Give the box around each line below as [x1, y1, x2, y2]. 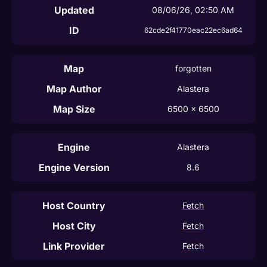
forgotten [175, 63, 212, 73]
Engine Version [38, 161, 110, 173]
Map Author [46, 82, 102, 95]
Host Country [42, 199, 105, 212]
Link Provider [43, 240, 105, 252]
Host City [52, 219, 96, 232]
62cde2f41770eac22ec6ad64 [144, 25, 243, 35]
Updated [54, 4, 94, 16]
